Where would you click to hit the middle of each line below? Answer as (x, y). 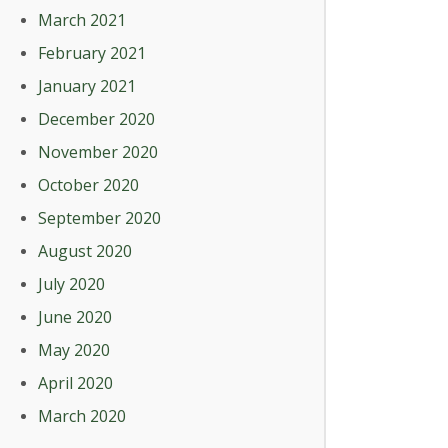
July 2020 (71, 284)
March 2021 (82, 20)
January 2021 (87, 86)
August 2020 (85, 251)
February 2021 (92, 53)
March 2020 (82, 416)
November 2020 (98, 152)
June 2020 (75, 317)
